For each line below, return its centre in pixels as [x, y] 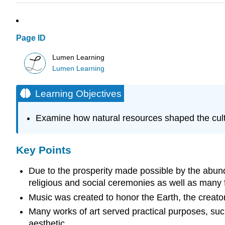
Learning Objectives [78, 93]
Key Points [44, 150]
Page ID [31, 38]
